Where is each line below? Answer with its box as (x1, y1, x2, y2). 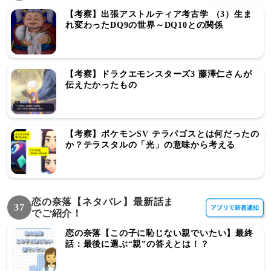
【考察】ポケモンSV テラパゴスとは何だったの (65, 129, 260, 139)
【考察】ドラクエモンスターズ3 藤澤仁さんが (65, 70, 252, 79)
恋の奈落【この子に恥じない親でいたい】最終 (65, 229, 253, 238)
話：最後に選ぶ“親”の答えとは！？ (65, 240, 209, 249)
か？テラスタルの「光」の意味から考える (65, 140, 236, 149)
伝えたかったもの (65, 80, 137, 90)
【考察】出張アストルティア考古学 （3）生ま (65, 10, 252, 19)
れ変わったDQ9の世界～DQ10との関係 (65, 21, 223, 30)
